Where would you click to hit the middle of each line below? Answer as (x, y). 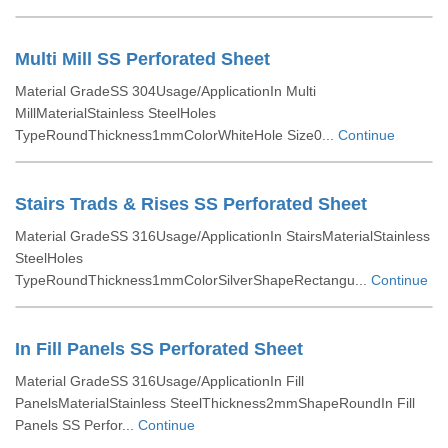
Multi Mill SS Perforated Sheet (142, 59)
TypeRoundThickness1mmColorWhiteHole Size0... (176, 135)
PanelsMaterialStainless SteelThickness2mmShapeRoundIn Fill (215, 403)
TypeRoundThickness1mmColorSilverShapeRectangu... (193, 280)
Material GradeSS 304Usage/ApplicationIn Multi (165, 91)
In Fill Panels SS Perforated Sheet (159, 349)
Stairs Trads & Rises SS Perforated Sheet (191, 204)
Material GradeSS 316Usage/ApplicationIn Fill (159, 381)
